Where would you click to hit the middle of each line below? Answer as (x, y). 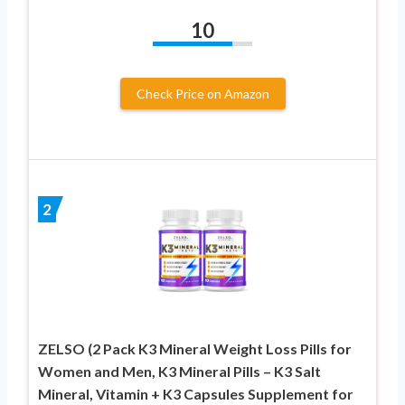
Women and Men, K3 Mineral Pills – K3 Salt (179, 371)
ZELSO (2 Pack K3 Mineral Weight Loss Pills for (195, 348)
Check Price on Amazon (202, 93)
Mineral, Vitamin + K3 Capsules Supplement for (196, 393)
